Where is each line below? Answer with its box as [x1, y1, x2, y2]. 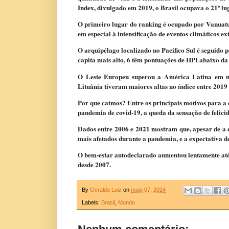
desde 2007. [78, 159, 111, 170]
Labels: [82, 199, 101, 205]
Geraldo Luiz [90, 187, 122, 193]
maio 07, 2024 [131, 187, 166, 193]
